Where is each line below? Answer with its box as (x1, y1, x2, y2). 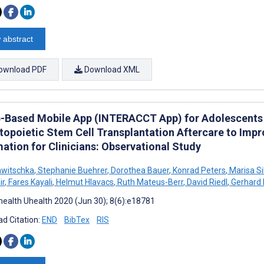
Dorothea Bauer (109, 165, 169, 175)
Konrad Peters (171, 165, 226, 175)
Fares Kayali (6, 177, 52, 187)
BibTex (64, 214, 90, 225)
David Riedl (185, 177, 227, 187)
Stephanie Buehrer (36, 165, 107, 175)
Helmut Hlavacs (54, 177, 114, 187)
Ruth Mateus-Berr (115, 177, 183, 187)
